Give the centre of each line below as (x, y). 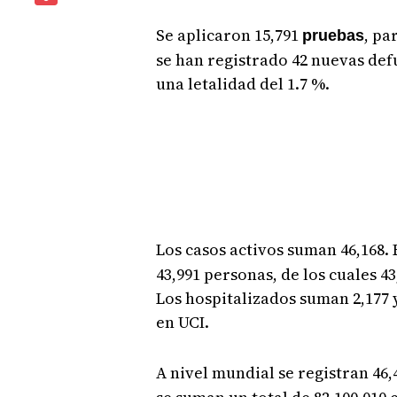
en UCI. (182, 322)
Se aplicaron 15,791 (229, 35)
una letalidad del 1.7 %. (242, 83)
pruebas (333, 35)
